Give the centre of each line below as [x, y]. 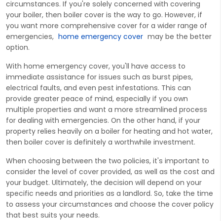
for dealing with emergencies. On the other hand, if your [103, 120]
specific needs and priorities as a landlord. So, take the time [110, 193]
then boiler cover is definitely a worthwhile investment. [101, 142]
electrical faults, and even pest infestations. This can [98, 88]
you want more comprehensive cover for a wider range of [107, 25]
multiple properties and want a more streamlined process [107, 109]
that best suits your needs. [53, 215]
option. [18, 47]
